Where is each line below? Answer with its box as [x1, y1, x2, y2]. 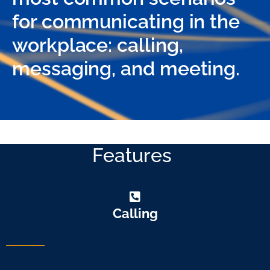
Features [92, 143, 172, 166]
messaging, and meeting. [12, 57, 240, 80]
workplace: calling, [12, 33, 183, 56]
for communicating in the [12, 10, 240, 33]
